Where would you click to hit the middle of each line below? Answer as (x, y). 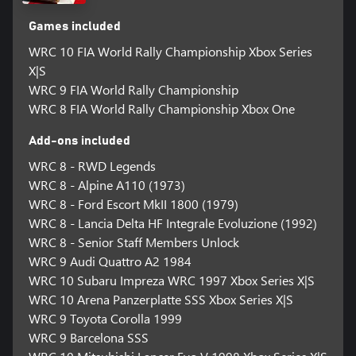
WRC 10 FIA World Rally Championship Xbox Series (170, 51)
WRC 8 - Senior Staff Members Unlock (133, 242)
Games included (74, 26)
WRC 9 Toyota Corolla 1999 (105, 318)
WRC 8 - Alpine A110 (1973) (106, 184)
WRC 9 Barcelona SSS (88, 337)
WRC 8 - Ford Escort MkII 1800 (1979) (133, 203)
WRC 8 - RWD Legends (92, 165)
